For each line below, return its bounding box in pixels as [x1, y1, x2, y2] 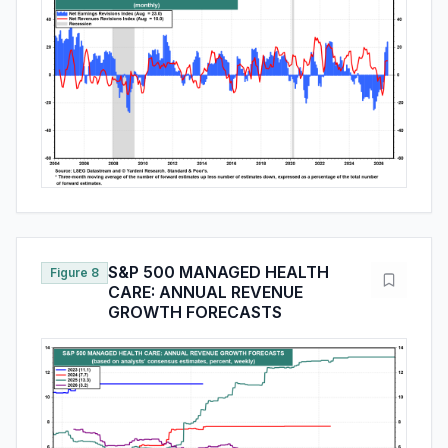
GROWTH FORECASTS [108, 302, 282, 323]
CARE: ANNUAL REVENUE [108, 282, 303, 303]
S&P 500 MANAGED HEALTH [108, 262, 329, 283]
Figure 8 [50, 265, 99, 281]
